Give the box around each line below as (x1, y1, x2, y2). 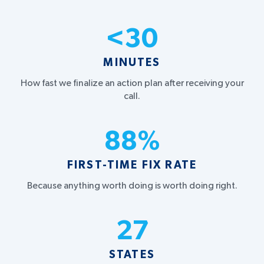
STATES (109, 249, 155, 260)
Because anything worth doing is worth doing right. (27, 180, 237, 190)
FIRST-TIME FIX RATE (67, 159, 197, 171)
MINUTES (103, 57, 161, 68)
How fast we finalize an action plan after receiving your (20, 78, 244, 88)
